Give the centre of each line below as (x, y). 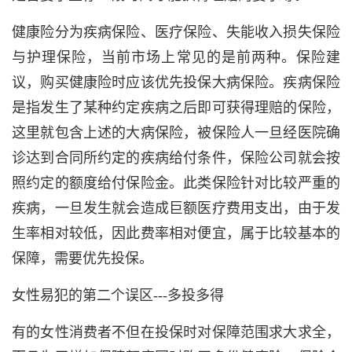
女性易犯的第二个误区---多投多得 (118, 295)
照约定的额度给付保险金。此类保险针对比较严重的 (176, 183)
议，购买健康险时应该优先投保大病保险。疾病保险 (176, 82)
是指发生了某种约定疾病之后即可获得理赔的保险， (176, 108)
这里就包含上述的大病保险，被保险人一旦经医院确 (176, 133)
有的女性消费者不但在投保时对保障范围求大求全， (176, 332)
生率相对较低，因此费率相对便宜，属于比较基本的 (176, 233)
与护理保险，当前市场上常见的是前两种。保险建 (176, 57)
